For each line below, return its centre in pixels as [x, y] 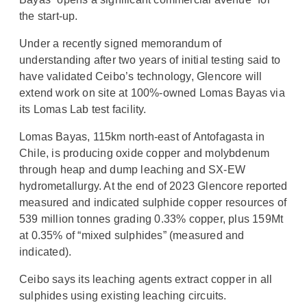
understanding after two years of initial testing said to [150, 60]
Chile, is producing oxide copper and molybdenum [145, 153]
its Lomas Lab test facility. [83, 109]
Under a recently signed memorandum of [121, 43]
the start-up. [49, 16]
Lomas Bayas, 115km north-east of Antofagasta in [142, 136]
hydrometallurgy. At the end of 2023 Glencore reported [153, 186]
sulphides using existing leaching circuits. [123, 295]
